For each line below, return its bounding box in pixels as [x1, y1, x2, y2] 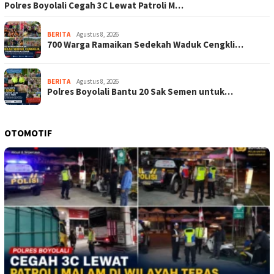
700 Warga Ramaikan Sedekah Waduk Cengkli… [47, 38, 243, 50]
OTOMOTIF [4, 126, 52, 139]
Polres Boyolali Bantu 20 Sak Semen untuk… [47, 85, 233, 97]
